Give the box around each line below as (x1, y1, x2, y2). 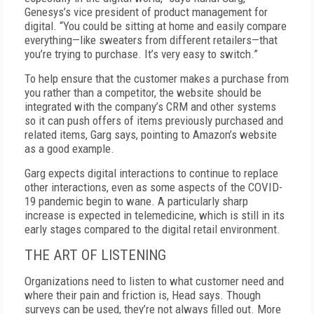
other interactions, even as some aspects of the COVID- (25, 180, 282, 194)
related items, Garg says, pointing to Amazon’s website (25, 128, 277, 142)
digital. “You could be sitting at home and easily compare (25, 19, 287, 33)
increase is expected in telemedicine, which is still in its (25, 208, 285, 222)
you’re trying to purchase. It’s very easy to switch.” (25, 47, 258, 61)
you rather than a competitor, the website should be (25, 86, 261, 100)
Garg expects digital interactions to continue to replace (25, 166, 278, 180)
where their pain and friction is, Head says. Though (25, 288, 261, 302)
